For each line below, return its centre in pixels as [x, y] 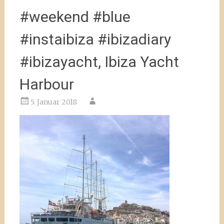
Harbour [46, 84]
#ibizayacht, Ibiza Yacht [99, 62]
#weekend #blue [75, 17]
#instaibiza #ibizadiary [95, 39]
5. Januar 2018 [53, 102]
